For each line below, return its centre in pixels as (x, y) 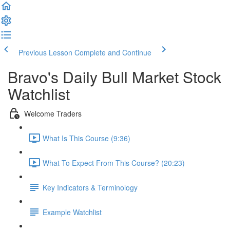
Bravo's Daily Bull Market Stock (114, 77)
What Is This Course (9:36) (87, 138)
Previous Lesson (45, 52)
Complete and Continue (113, 52)
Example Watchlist (72, 212)
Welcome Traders (53, 113)
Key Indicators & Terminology (90, 187)
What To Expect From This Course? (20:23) (114, 162)
